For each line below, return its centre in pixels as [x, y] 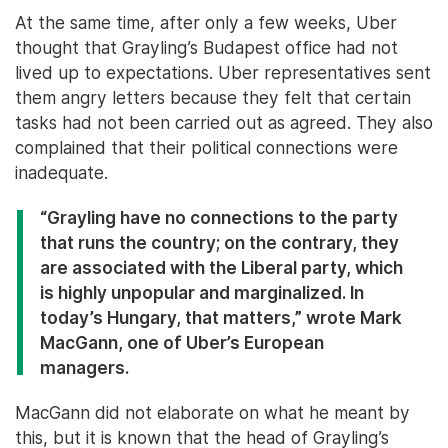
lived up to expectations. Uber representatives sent [223, 73]
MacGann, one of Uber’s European [182, 343]
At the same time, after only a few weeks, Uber [206, 23]
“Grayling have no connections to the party [219, 218]
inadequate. [61, 173]
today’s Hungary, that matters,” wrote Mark [221, 318]
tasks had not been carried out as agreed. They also [224, 123]
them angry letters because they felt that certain [213, 98]
